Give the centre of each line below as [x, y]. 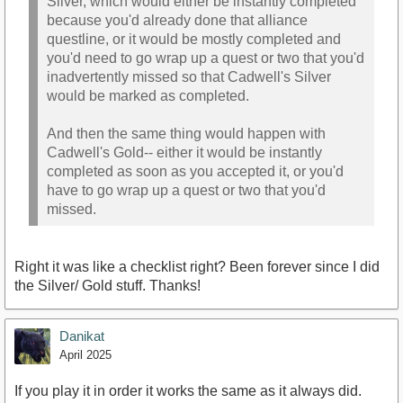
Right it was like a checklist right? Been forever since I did [197, 267]
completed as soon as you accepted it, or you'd [195, 171]
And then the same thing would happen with [186, 133]
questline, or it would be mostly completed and [194, 39]
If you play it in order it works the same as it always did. [188, 391]
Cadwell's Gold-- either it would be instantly [184, 152]
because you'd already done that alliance [177, 20]
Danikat [82, 336]
